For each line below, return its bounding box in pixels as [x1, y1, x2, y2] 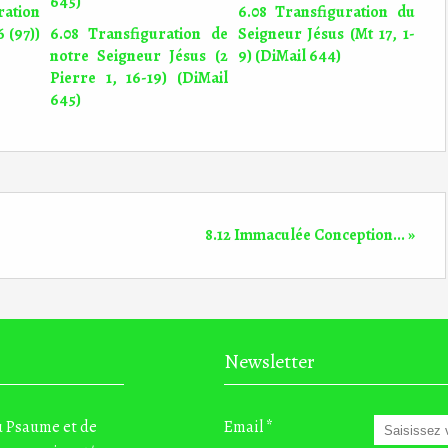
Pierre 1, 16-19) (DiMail [50, 67, 228, 89]
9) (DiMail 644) [237, 45, 341, 67]
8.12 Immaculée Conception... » [205, 224, 415, 246]
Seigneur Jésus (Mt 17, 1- [237, 23, 415, 45]
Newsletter [224, 348, 315, 375]
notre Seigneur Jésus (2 [50, 45, 228, 67]
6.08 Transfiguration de [50, 23, 228, 45]
